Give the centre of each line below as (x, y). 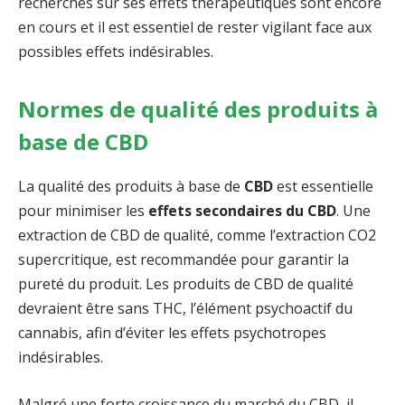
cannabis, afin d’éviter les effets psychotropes (172, 333)
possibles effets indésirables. (116, 51)
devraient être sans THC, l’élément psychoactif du (185, 309)
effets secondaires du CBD (242, 211)
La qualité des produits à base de (131, 187)
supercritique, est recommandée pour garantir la (184, 260)
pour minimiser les (83, 211)
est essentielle (323, 187)
